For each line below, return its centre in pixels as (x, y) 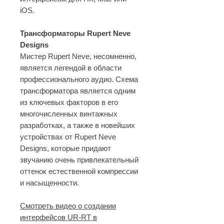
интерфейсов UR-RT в (58, 217)
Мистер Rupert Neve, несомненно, (78, 56)
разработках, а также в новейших (77, 125)
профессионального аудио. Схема (79, 79)
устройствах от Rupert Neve (68, 137)
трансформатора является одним (78, 91)
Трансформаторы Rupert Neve (75, 33)
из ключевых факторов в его (69, 102)
